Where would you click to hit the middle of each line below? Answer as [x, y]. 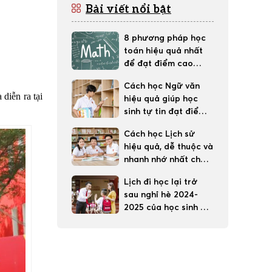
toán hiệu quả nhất [163, 50]
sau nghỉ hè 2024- [161, 194]
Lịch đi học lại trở [161, 182]
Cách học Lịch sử [159, 134]
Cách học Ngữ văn [162, 86]
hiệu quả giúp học [161, 98]
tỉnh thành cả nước [163, 220]
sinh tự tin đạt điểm [165, 111]
